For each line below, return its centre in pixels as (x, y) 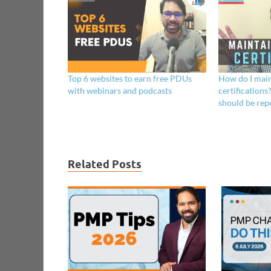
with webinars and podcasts (120, 90)
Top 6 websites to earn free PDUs (130, 78)
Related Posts (105, 164)
